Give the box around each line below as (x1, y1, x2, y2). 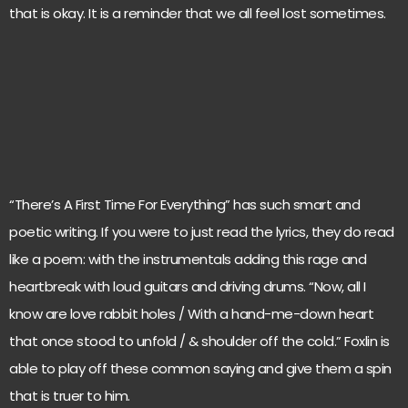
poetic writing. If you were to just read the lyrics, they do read (9, 221, 394, 241)
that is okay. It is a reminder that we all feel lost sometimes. (9, 4, 386, 24)
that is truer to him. (9, 385, 130, 405)
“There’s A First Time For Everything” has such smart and (9, 194, 360, 214)
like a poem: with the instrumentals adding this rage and (9, 249, 366, 269)
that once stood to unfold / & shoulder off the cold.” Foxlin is (9, 331, 390, 351)
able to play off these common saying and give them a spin (9, 358, 392, 378)
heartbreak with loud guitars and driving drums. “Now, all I (9, 276, 366, 296)
